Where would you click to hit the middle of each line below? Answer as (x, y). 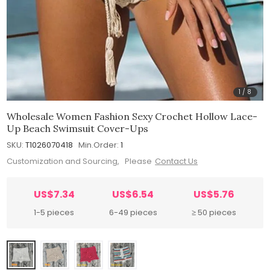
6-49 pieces (133, 213)
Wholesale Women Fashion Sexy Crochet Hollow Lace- (132, 116)
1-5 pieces (54, 213)
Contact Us (177, 162)
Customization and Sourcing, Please (80, 162)
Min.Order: (99, 145)
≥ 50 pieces (214, 213)
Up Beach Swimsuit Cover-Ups (78, 128)
